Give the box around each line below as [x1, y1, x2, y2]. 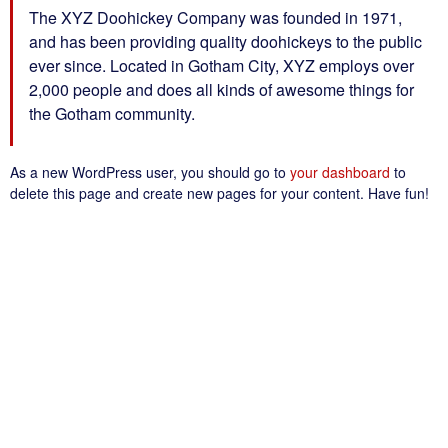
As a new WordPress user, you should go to [10, 162, 290, 182]
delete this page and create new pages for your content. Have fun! [10, 183, 429, 203]
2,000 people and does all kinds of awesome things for [29, 78, 414, 101]
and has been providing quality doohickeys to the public [29, 30, 422, 53]
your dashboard [290, 162, 390, 182]
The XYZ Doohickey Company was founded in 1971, [29, 6, 402, 29]
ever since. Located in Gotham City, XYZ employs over [29, 54, 414, 77]
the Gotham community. [29, 102, 195, 125]
